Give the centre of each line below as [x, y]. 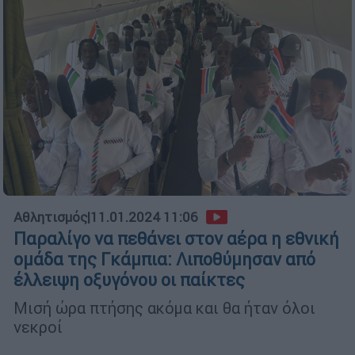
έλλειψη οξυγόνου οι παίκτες [129, 280]
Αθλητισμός [50, 217]
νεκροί [40, 326]
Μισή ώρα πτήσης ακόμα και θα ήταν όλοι [164, 307]
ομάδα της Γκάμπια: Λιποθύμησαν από [164, 259]
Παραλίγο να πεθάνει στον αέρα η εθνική [176, 239]
